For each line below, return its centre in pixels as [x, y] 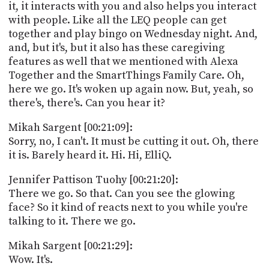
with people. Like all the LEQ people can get [117, 20]
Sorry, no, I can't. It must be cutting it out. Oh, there [133, 141]
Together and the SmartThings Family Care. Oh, [126, 75]
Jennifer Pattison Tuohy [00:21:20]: [93, 180]
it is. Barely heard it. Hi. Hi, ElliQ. [90, 155]
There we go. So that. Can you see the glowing [121, 193]
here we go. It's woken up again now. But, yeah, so [131, 89]
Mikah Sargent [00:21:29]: [70, 246]
